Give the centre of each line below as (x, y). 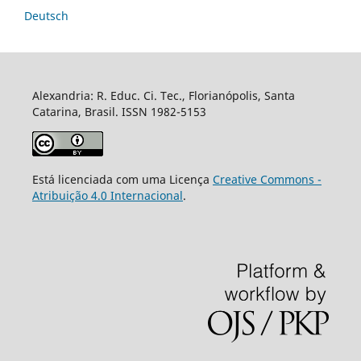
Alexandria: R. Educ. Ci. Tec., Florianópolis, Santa (163, 95)
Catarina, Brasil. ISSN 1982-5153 (119, 112)
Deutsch (46, 16)
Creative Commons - (267, 179)
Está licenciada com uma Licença (122, 179)
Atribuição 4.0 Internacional (107, 195)
